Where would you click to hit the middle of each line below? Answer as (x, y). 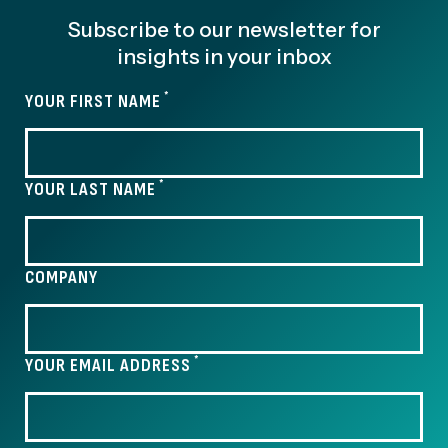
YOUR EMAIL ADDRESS (108, 365)
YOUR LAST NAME (90, 189)
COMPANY (61, 277)
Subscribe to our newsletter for (224, 29)
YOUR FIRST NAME (93, 101)
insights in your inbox (224, 56)
